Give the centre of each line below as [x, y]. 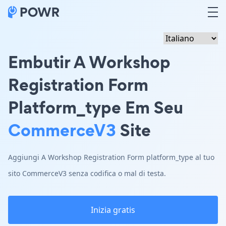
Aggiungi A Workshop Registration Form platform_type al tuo [111, 157]
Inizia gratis [113, 210]
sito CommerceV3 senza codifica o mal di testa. [87, 173]
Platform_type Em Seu [96, 107]
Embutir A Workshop [89, 62]
